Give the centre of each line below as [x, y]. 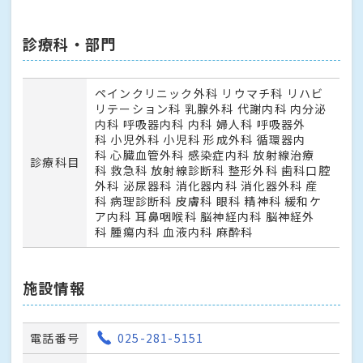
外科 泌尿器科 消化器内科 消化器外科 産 [206, 186]
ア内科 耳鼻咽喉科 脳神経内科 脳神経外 [205, 217]
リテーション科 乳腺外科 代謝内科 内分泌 [211, 109]
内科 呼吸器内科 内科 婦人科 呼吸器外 [200, 124]
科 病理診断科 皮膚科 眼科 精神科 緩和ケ [208, 201]
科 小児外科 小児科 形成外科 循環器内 [200, 140]
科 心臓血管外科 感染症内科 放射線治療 [205, 155]
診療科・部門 [70, 44]
